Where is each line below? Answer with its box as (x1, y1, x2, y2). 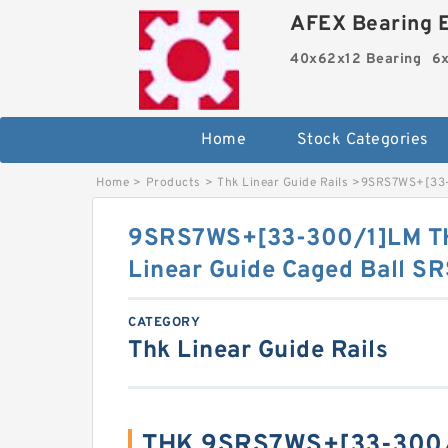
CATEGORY (128, 315, 200, 331)
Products (145, 175, 201, 191)
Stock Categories (296, 130, 429, 150)
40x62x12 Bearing (290, 51, 422, 68)
